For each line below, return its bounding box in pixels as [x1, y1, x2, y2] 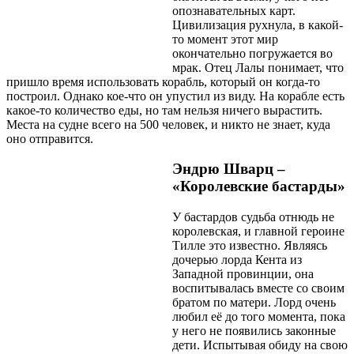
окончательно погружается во [172, 46, 333, 60]
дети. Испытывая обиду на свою [172, 338, 348, 352]
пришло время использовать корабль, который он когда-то [6, 74, 320, 88]
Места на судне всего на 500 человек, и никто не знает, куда [6, 117, 330, 131]
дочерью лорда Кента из [172, 253, 302, 267]
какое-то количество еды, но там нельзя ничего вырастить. [6, 103, 322, 117]
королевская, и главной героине [172, 224, 345, 239]
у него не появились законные [172, 324, 336, 338]
